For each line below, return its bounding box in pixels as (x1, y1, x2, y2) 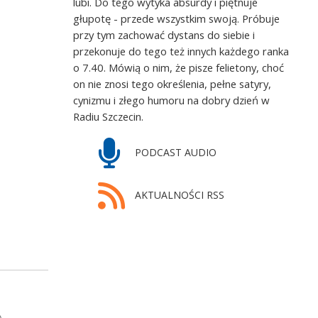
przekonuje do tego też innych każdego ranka (73, 44, 290, 59)
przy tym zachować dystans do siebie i (73, 28, 256, 43)
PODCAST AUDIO (131, 145, 216, 159)
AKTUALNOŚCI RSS (131, 187, 224, 202)
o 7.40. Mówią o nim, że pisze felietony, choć (73, 60, 285, 75)
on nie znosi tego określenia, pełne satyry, (73, 77, 272, 92)
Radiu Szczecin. (73, 109, 144, 124)
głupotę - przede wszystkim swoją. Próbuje (73, 11, 280, 26)
